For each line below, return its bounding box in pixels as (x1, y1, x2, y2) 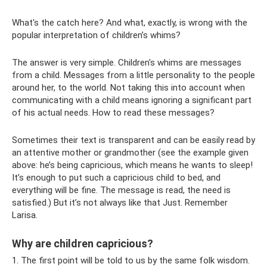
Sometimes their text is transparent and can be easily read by (12, 135, 255, 145)
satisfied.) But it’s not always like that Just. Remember (12, 197, 228, 208)
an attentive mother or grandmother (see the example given (12, 147, 249, 158)
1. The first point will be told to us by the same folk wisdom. (12, 255, 250, 266)
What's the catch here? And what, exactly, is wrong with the (12, 17, 247, 28)
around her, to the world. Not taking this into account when (12, 82, 245, 93)
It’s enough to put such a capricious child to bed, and (12, 172, 221, 183)
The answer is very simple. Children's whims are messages (12, 57, 241, 68)
